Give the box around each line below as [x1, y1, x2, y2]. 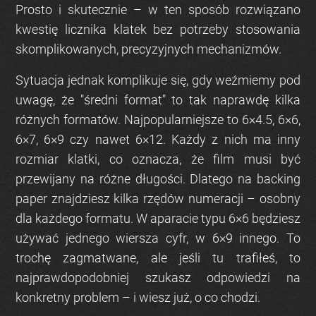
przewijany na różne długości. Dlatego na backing [16, 171, 300, 187]
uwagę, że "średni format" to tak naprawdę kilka [16, 92, 300, 108]
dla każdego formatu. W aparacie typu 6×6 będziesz [16, 211, 300, 226]
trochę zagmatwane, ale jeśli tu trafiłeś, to [16, 250, 300, 266]
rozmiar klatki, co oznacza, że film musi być [16, 152, 300, 167]
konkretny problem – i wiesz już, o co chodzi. [16, 290, 260, 305]
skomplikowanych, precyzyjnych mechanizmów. [16, 42, 281, 57]
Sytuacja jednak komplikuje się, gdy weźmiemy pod [16, 73, 300, 88]
